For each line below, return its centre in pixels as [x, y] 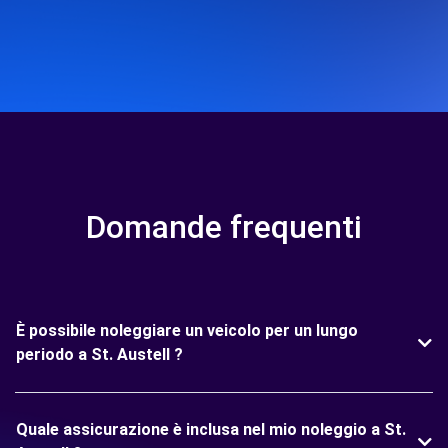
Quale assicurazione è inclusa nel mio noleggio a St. [211, 430]
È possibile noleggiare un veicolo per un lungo [187, 331]
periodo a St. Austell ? [99, 355]
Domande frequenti [224, 227]
